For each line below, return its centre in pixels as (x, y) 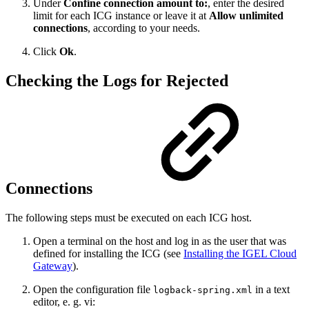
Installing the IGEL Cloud (240, 253)
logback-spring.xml (203, 290)
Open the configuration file (93, 289)
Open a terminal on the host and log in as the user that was (160, 241)
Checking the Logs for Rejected (117, 81)
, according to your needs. (144, 28)
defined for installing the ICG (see (108, 253)
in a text (271, 289)
